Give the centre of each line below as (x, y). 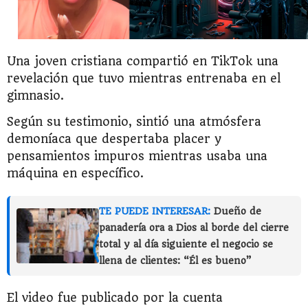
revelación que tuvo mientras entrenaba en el (144, 79)
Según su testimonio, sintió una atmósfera (134, 122)
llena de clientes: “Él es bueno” (175, 261)
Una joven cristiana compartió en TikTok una (143, 62)
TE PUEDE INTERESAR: (155, 211)
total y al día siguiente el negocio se (186, 244)
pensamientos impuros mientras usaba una (137, 156)
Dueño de (238, 211)
